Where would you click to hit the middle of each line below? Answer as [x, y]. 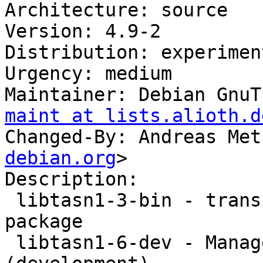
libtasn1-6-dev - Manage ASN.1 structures [10, 243]
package [44, 222]
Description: [77, 179]
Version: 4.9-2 [83, 31]
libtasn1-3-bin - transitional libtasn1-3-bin [10, 200]
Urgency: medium [88, 74]
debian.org [60, 158]
